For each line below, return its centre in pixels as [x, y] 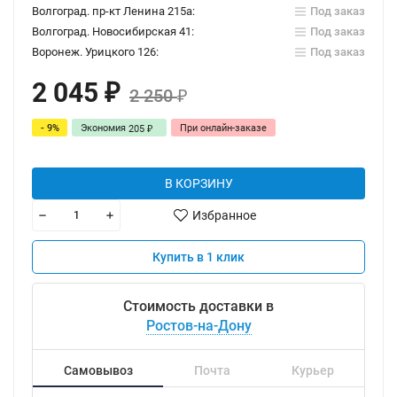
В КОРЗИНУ [198, 183]
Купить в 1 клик [198, 257]
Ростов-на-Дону [198, 326]
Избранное [224, 215]
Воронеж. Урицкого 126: [95, 52]
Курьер [312, 370]
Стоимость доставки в [198, 306]
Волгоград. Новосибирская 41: [113, 31]
